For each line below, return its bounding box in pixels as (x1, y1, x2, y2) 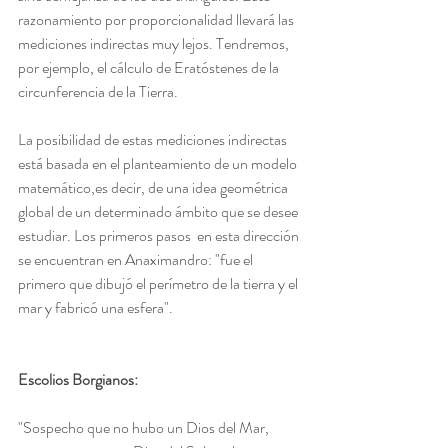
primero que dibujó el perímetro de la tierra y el (18, 272, 301, 296)
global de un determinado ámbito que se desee (18, 200, 301, 224)
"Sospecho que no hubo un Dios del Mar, (18, 416, 272, 440)
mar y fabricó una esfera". (18, 296, 173, 320)
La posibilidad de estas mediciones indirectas (18, 128, 290, 152)
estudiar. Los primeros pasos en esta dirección (18, 224, 302, 248)
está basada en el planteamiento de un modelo (18, 152, 300, 176)
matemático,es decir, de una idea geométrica (18, 176, 291, 200)
